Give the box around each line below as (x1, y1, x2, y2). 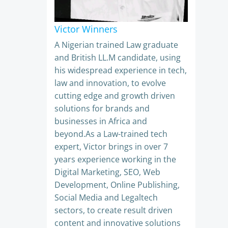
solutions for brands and (54, 103, 150, 114)
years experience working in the (54, 154, 176, 165)
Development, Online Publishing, (54, 179, 180, 190)
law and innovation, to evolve (54, 77, 166, 89)
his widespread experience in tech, (54, 65, 187, 76)
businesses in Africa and (54, 116, 147, 127)
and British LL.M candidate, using (54, 52, 181, 63)
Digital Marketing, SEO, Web (54, 166, 160, 178)
